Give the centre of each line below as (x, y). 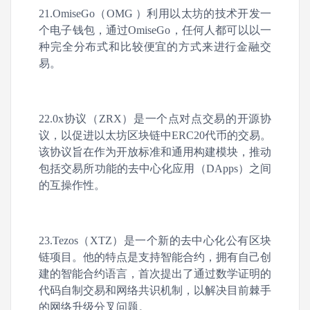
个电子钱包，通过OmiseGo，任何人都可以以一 (155, 30)
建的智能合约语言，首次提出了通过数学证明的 (155, 274)
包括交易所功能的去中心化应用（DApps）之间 (155, 168)
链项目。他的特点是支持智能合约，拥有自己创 (155, 257)
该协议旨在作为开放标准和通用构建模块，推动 (155, 152)
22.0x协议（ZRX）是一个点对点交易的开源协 (155, 119)
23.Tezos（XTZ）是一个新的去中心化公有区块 (155, 240)
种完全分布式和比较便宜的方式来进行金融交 (155, 47)
